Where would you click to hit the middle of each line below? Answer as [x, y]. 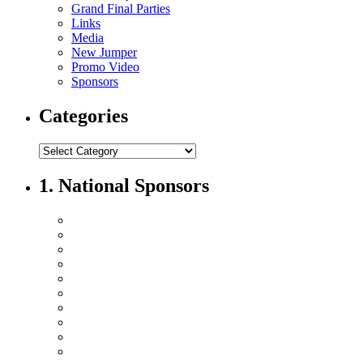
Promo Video [105, 67]
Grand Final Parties [121, 9]
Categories [83, 116]
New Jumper [104, 53]
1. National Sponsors [124, 185]
